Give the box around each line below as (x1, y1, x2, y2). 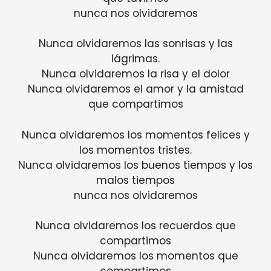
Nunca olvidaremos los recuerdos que (35, 218, 236, 233)
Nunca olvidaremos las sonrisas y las (38, 36, 233, 51)
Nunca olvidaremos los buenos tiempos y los (18, 157, 253, 172)
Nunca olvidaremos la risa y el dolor (41, 67, 230, 82)
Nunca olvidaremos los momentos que (33, 249, 238, 264)
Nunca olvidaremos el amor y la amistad (27, 82, 244, 97)
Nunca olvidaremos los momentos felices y (21, 127, 250, 142)
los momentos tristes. (79, 142, 192, 157)
